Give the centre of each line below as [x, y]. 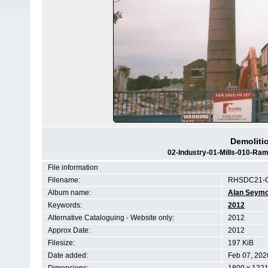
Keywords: [65, 205]
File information [73, 167]
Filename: [64, 180]
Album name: [69, 193]
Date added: [68, 255]
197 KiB [241, 243]
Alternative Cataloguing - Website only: [111, 218]
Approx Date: [69, 230]
